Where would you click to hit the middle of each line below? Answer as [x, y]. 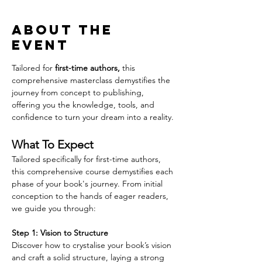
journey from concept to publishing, [79, 92]
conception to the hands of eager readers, [91, 196]
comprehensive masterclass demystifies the [92, 80]
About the [62, 30]
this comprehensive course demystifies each [94, 171]
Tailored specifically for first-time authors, [87, 159]
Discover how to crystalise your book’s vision [93, 245]
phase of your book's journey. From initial [88, 183]
